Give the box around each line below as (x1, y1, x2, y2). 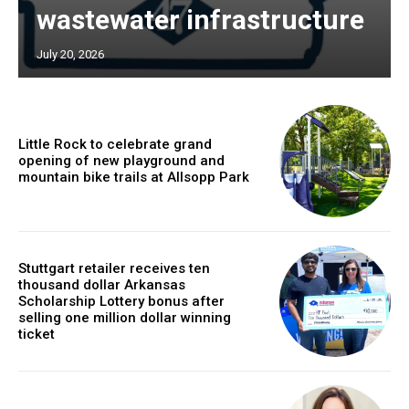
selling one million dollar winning (18, 309, 231, 326)
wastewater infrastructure (37, 4, 364, 37)
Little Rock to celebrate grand (18, 136, 212, 153)
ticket (18, 325, 55, 342)
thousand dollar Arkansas (18, 276, 185, 293)
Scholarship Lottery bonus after (18, 292, 225, 309)
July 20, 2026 (37, 47, 104, 62)
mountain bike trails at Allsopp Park (18, 169, 249, 186)
